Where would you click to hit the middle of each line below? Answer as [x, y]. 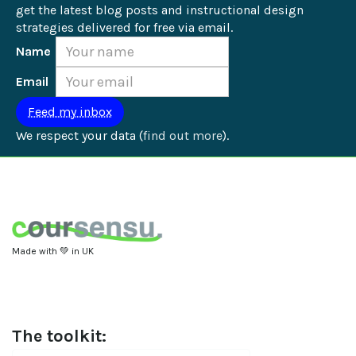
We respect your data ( [79, 135]
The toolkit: [59, 336]
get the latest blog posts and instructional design [161, 10]
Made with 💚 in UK [53, 251]
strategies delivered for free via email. [124, 27]
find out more [183, 135]
